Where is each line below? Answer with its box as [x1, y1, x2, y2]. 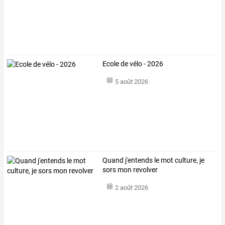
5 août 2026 [115, 78, 148, 86]
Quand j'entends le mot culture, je [102, 156, 205, 164]
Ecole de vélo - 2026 [102, 59, 164, 68]
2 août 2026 [115, 184, 148, 192]
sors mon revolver [102, 166, 158, 174]
